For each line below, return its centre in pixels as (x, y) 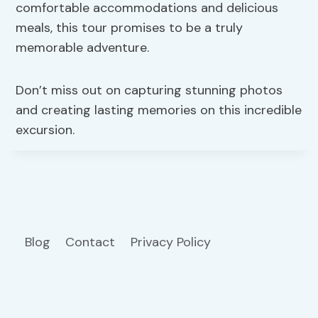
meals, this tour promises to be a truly (130, 28)
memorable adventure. (83, 48)
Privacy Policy (172, 242)
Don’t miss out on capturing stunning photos (149, 91)
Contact (91, 242)
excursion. (45, 130)
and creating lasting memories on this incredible (159, 110)
